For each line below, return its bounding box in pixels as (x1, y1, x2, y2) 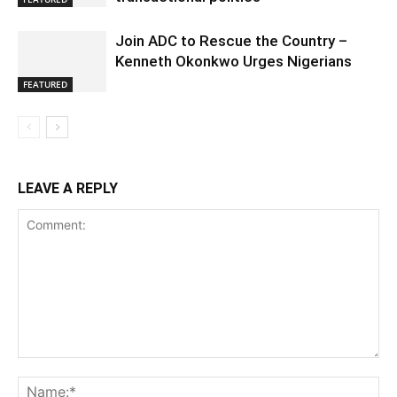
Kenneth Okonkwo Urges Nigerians (115, 52, 355, 70)
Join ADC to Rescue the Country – (115, 32, 347, 50)
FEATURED (23, 77, 67, 90)
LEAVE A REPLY (18, 180, 118, 197)
